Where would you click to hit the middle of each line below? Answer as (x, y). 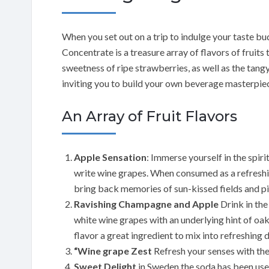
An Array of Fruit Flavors (150, 116)
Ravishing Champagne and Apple (146, 204)
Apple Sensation (110, 157)
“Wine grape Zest (113, 250)
